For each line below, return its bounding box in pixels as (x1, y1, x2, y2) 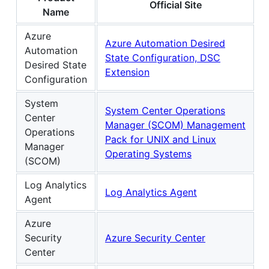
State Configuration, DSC (105, 52, 220, 64)
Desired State (25, 59, 86, 71)
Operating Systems (105, 148, 192, 160)
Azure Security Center (105, 232, 205, 244)
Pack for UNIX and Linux (105, 133, 216, 146)
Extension (105, 66, 150, 79)
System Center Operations (105, 104, 225, 117)
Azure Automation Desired (105, 37, 225, 50)
